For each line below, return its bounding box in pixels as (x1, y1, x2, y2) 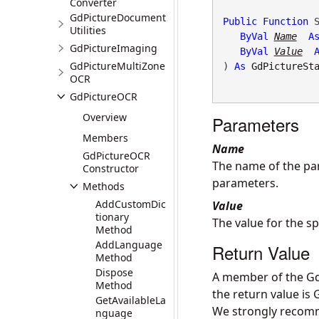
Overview (83, 110, 127, 124)
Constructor (83, 162, 139, 175)
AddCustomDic (95, 197, 166, 211)
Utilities (70, 23, 106, 37)
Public (222, 16, 257, 27)
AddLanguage (95, 238, 162, 251)
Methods (83, 179, 125, 193)
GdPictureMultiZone (70, 59, 165, 73)
